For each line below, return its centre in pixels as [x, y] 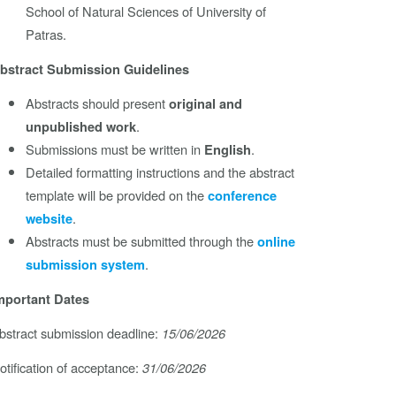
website [49, 219]
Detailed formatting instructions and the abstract [160, 172]
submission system [86, 265]
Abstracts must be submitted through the [142, 241]
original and [206, 104]
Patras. [46, 34]
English [228, 150]
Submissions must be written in [115, 149]
